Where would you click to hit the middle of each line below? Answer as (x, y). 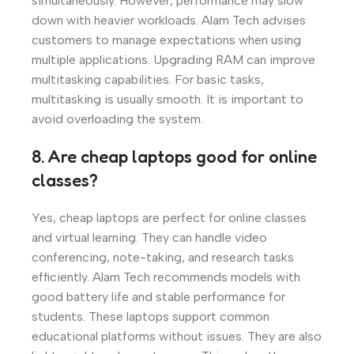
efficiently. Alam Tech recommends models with (166, 277)
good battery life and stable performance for (158, 296)
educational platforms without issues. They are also (177, 336)
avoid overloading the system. (117, 119)
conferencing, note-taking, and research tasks (163, 257)
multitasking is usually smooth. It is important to (168, 99)
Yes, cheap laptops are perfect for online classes (169, 217)
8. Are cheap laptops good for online (174, 156)
